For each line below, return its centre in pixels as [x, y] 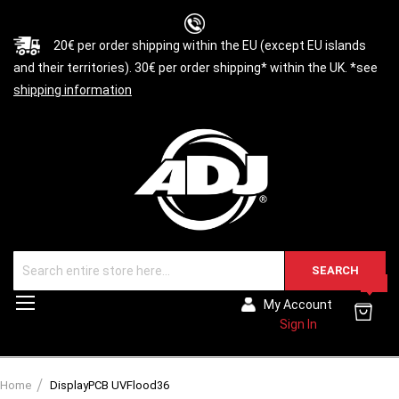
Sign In [298, 325]
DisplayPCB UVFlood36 [110, 386]
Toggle [57, 301]
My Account [298, 305]
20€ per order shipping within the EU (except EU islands [210, 45]
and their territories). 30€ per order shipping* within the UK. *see [195, 68]
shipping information [73, 90]
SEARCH [335, 271]
